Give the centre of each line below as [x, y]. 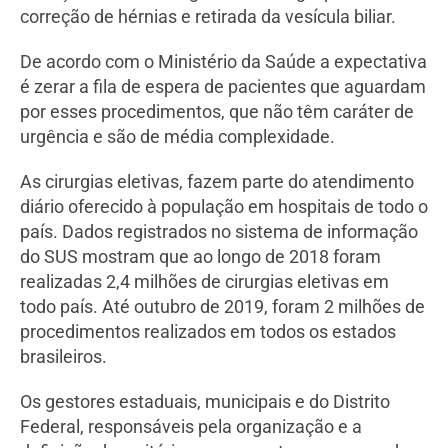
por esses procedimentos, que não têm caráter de [217, 112]
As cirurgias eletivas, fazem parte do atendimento [217, 182]
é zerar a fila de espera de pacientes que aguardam [223, 87]
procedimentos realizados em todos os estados [208, 332]
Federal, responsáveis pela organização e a [191, 427]
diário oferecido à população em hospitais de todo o [224, 207]
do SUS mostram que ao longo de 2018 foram [200, 257]
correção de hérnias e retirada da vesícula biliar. [208, 17]
